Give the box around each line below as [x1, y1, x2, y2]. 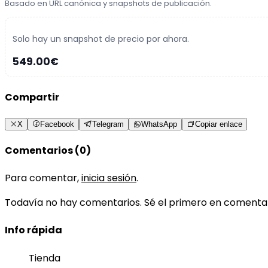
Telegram [92, 119, 124, 129]
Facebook [40, 119, 74, 129]
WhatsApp [141, 119, 177, 129]
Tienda [29, 251, 60, 265]
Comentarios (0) [5, 143, 91, 157]
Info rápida [5, 223, 62, 237]
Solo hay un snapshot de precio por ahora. [13, 32, 189, 45]
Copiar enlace [195, 119, 242, 129]
